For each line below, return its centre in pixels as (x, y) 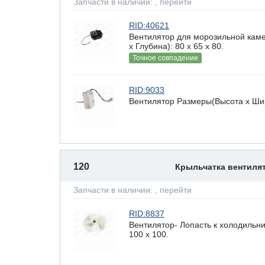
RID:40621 (149, 25)
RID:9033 (147, 90)
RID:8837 (147, 214)
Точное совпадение (165, 58)
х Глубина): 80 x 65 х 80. (176, 46)
